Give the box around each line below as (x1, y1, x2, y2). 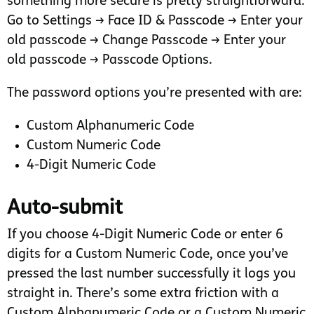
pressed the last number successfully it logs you (6, 267, 296, 281)
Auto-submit (6, 198, 123, 220)
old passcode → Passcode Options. (6, 53, 212, 67)
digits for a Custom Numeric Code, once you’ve (6, 247, 288, 261)
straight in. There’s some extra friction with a (6, 287, 279, 301)
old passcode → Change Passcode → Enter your (6, 34, 286, 48)
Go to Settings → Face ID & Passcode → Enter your (6, 14, 303, 28)
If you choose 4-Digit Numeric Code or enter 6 (6, 228, 283, 242)
